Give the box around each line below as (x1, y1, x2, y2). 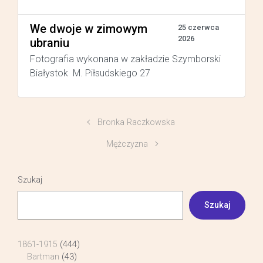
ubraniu (30, 35, 69, 50)
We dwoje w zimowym (30, 21, 147, 36)
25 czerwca (178, 22, 220, 32)
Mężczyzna (106, 139, 148, 149)
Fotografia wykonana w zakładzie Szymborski (30, 53, 221, 65)
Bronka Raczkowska (97, 117, 176, 127)
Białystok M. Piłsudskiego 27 (30, 67, 150, 79)
